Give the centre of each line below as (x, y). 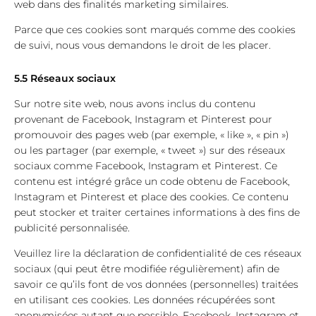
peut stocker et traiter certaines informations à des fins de (157, 212)
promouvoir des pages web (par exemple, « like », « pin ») (152, 135)
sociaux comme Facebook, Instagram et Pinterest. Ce (146, 166)
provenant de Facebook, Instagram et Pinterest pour (143, 119)
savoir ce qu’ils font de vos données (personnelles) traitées (156, 284)
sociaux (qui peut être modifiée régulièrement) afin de (147, 269)
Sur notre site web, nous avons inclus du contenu (135, 104)
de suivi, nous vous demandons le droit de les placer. (142, 45)
